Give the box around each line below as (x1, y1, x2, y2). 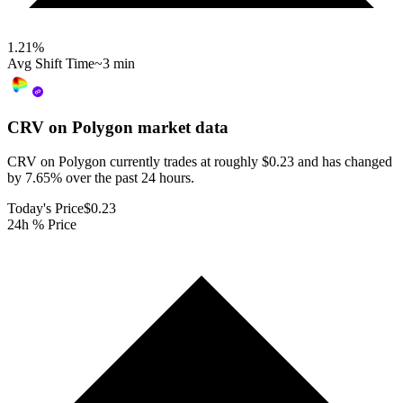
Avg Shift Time (7, 55, 94, 71)
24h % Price (7, 217, 76, 233)
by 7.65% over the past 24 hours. (7, 170, 194, 186)
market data (133, 117, 228, 137)
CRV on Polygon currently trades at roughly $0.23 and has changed (7, 154, 392, 170)
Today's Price (7, 201, 84, 217)
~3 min (94, 55, 135, 71)
